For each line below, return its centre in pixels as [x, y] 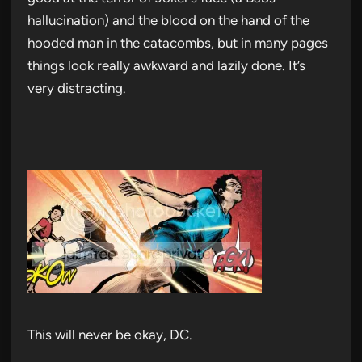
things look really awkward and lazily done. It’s [166, 65]
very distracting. [77, 88]
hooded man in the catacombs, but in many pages [178, 42]
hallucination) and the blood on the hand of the [168, 20]
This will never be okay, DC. [110, 334]
